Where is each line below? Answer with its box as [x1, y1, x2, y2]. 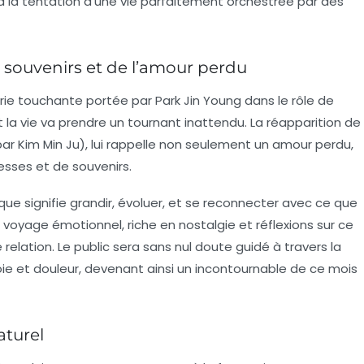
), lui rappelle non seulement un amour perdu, [80, 135, 353, 153]
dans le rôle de [241, 91, 334, 109]
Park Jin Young [155, 91, 241, 109]
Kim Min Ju [18, 135, 80, 153]
